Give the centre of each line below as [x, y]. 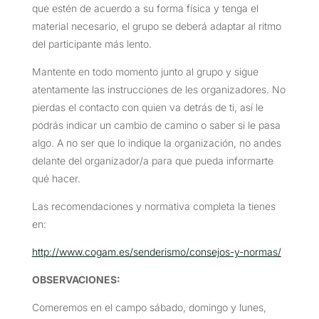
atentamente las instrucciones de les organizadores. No [158, 89]
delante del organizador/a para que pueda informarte [152, 160]
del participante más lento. [91, 43]
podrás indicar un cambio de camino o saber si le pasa [156, 125]
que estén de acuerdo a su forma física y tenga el [145, 8]
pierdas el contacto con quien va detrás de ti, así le [147, 107]
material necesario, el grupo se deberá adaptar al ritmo [156, 26]
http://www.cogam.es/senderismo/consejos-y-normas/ [156, 251]
